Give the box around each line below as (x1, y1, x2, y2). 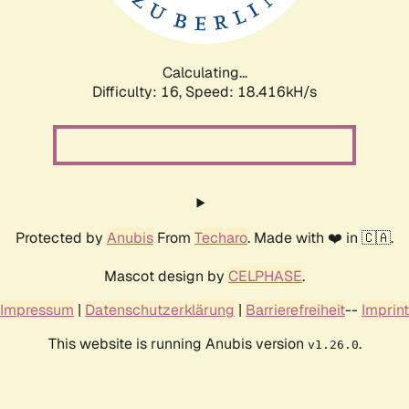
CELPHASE (228, 266, 302, 286)
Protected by (16, 227, 107, 247)
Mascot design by (104, 266, 228, 286)
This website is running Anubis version (47, 333, 308, 353)
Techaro (194, 227, 247, 247)
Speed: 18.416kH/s (185, 81, 317, 101)
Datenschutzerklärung (85, 299, 235, 320)
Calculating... (162, 62, 247, 82)
